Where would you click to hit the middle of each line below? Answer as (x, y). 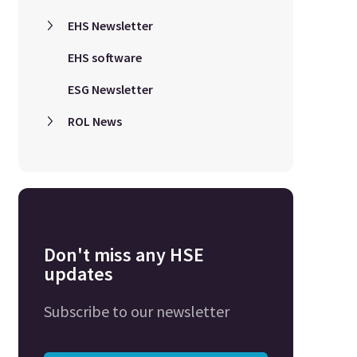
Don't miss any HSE (124, 255)
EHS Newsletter (110, 25)
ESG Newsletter (110, 89)
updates (78, 274)
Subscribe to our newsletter (136, 311)
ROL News (94, 121)
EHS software (104, 57)
